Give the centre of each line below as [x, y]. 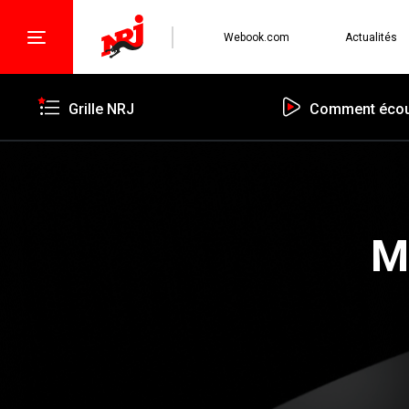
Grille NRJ [101, 110]
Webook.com [257, 37]
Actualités [371, 37]
